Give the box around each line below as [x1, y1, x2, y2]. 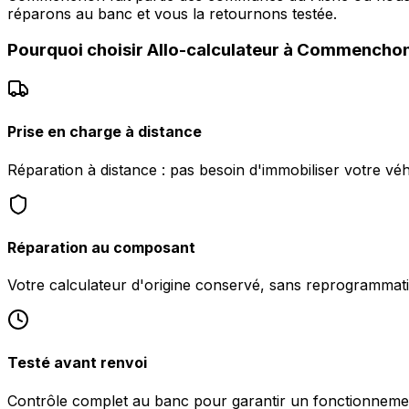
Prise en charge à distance [7, 122, 202, 142]
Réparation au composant [7, 237, 195, 257]
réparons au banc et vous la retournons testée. [7, 4, 337, 23]
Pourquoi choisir [7, 39, 147, 61]
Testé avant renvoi [7, 353, 147, 372]
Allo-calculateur [147, 39, 279, 61]
